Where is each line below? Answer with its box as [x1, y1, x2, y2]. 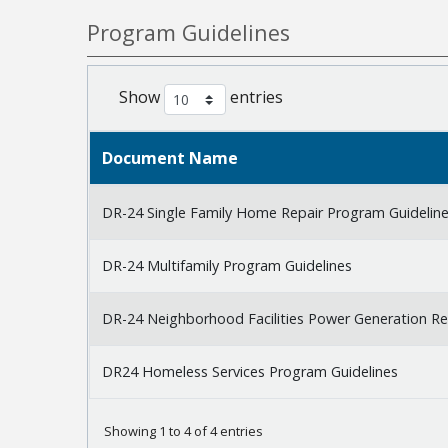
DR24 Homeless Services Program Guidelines [102, 362, 398, 382]
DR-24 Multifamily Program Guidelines [102, 256, 352, 276]
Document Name [102, 147, 238, 170]
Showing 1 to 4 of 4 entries [104, 422, 263, 441]
